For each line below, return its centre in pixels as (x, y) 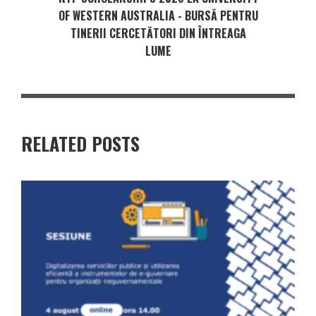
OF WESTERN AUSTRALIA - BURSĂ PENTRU (158, 15)
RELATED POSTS (80, 143)
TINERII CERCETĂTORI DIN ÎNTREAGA (158, 33)
